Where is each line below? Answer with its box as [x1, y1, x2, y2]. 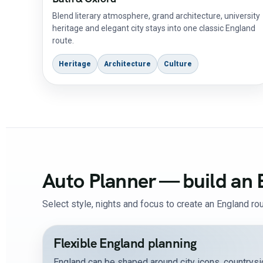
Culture [164, 60, 192, 68]
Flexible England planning [53, 235, 197, 252]
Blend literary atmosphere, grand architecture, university [52, 11, 260, 21]
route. [52, 36, 74, 45]
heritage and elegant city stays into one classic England [52, 23, 255, 33]
